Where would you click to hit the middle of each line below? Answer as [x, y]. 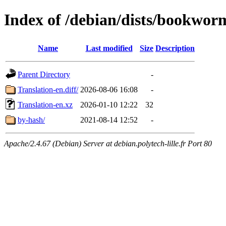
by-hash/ [31, 120]
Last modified [109, 48]
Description [175, 48]
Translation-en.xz [45, 104]
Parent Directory [44, 74]
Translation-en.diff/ [48, 89]
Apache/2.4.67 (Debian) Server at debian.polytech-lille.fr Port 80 [108, 143]
